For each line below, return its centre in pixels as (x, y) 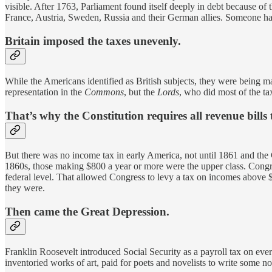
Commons (104, 92)
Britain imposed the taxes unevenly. (93, 41)
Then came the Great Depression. (87, 211)
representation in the (45, 92)
